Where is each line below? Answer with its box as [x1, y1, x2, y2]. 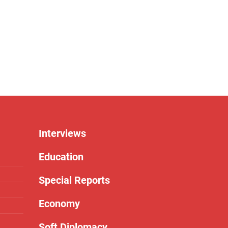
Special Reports [39, 174, 110, 186]
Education [39, 151, 83, 163]
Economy [39, 197, 80, 210]
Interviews [39, 127, 86, 139]
